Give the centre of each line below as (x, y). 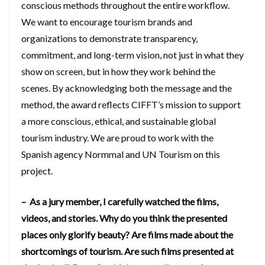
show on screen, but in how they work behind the (118, 71)
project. (38, 170)
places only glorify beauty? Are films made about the (127, 234)
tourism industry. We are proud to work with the (117, 137)
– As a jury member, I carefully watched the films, (120, 201)
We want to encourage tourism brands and (107, 21)
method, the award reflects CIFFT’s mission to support (131, 104)
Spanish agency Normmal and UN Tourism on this (121, 154)
